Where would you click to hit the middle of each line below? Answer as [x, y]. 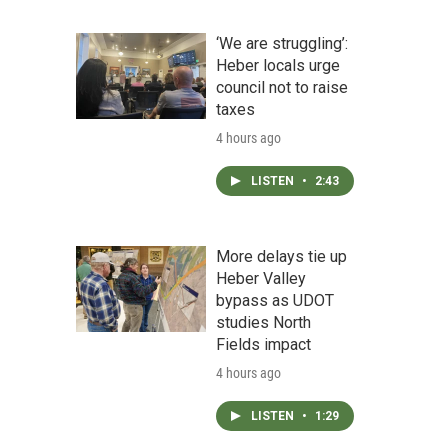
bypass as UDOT [275, 300]
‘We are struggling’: [282, 43]
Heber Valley [261, 278]
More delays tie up [281, 256]
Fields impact [263, 344]
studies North [263, 322]
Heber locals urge [278, 65]
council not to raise [282, 87]
